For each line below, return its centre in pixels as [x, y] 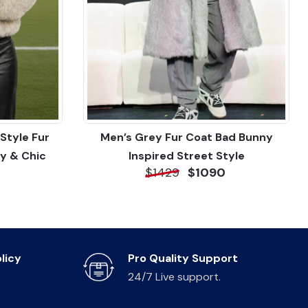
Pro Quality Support [183, 258]
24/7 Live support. [174, 276]
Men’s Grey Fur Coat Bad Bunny [186, 137]
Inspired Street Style [186, 155]
